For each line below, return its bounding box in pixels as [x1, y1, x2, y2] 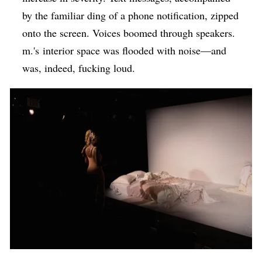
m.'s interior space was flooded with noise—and [22, 43, 227, 58]
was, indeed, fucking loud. [22, 61, 136, 75]
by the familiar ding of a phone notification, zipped [22, 8, 239, 23]
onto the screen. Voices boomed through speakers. [22, 26, 236, 40]
